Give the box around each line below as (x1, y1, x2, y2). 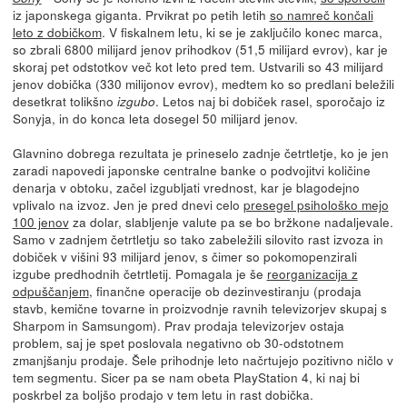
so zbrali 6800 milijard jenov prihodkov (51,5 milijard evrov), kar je (12, 39, 388, 58)
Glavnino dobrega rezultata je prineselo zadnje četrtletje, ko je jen (12, 143, 389, 162)
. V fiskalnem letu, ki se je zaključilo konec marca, (101, 22, 382, 41)
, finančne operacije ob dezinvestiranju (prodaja (88, 281, 362, 300)
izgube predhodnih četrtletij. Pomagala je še (12, 263, 267, 283)
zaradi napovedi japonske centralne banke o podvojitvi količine (12, 160, 371, 179)
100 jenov (12, 212, 69, 231)
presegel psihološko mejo (243, 194, 389, 213)
